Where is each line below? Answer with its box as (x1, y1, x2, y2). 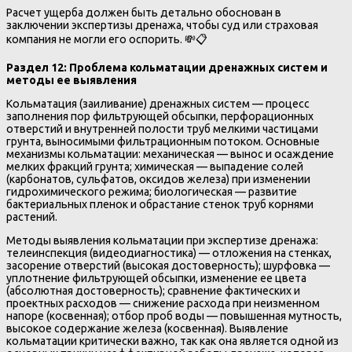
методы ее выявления (6, 73, 137, 86)
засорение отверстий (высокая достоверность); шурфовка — (6, 259, 330, 273)
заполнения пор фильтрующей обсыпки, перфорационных (6, 109, 313, 123)
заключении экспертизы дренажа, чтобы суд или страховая (6, 18, 318, 31)
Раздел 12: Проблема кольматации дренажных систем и (6, 60, 328, 74)
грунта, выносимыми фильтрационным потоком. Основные (6, 134, 320, 148)
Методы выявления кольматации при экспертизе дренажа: (6, 234, 318, 247)
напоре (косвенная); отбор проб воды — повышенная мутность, (6, 310, 342, 323)
